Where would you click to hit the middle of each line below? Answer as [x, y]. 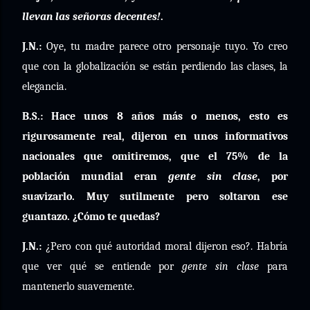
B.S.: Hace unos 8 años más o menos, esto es [155, 116]
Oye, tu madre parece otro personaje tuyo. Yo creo [165, 46]
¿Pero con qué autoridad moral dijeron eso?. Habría [165, 246]
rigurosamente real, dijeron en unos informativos [155, 136]
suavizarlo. [48, 197]
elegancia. [44, 86]
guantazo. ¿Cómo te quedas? [91, 217]
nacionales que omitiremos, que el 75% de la [155, 156]
